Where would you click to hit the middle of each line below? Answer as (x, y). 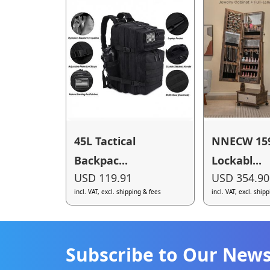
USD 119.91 (103, 178)
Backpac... (101, 160)
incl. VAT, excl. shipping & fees (118, 192)
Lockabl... (237, 160)
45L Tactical (105, 141)
